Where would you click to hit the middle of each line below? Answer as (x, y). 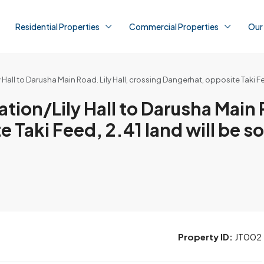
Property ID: (205, 237)
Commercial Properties (174, 27)
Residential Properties (57, 27)
